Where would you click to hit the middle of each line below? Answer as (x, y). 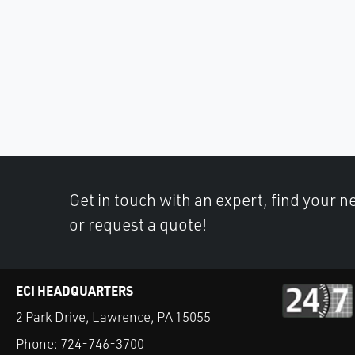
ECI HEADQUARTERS (74, 290)
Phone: (38, 344)
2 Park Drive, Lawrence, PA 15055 (113, 317)
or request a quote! (138, 224)
